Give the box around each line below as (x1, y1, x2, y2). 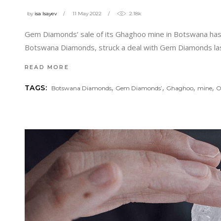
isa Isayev (35, 10, 57, 17)
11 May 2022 (73, 10, 102, 17)
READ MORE (25, 64, 69, 71)
